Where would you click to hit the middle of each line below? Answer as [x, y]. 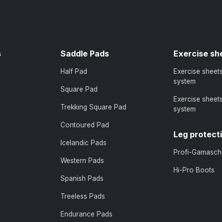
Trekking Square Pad [93, 107]
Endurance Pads [86, 214]
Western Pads [82, 160]
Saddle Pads [85, 53]
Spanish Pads [82, 178]
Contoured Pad [85, 125]
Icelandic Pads [83, 142]
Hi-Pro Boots [194, 170]
